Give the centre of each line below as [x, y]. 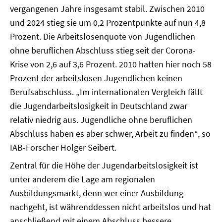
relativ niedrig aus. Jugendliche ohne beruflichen [101, 120]
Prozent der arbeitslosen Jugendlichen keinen [96, 78]
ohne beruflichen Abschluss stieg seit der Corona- [103, 50]
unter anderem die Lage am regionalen [83, 179]
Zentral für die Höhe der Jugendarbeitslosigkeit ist [104, 165]
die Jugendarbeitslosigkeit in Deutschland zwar [99, 106]
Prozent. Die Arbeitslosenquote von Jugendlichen [103, 36]
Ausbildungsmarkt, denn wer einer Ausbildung [97, 193]
